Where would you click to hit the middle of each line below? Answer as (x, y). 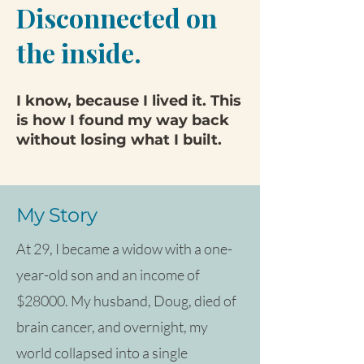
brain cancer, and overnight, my (112, 326)
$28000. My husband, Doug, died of (126, 300)
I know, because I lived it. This (129, 100)
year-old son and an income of (108, 274)
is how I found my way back (123, 120)
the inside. (79, 52)
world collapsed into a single (102, 352)
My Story (57, 214)
